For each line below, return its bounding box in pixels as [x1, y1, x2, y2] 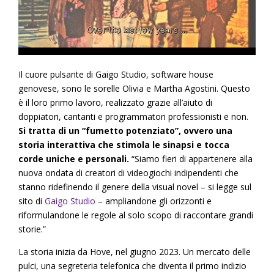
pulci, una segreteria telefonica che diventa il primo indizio [18, 259, 246, 272]
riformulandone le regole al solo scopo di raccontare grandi [18, 209, 253, 221]
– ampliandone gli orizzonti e [95, 194, 212, 207]
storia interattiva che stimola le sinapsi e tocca [18, 138, 229, 150]
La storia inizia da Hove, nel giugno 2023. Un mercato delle [18, 245, 251, 257]
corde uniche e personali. [18, 152, 129, 165]
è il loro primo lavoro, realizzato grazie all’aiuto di [18, 96, 212, 108]
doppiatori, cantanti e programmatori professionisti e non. [18, 110, 248, 122]
